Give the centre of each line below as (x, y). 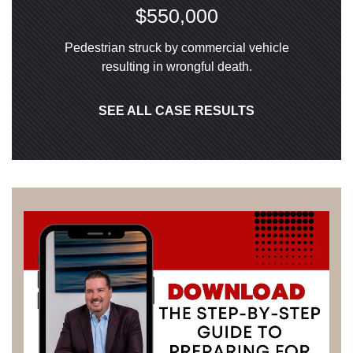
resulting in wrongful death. (176, 67)
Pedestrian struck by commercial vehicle (176, 48)
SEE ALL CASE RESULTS (176, 111)
